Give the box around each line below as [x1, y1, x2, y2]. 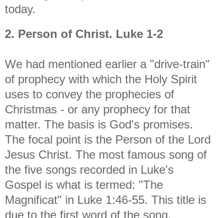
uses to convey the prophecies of [5, 87, 174, 101]
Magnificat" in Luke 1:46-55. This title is [5, 193, 206, 206]
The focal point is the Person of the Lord [5, 132, 211, 146]
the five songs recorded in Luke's [5, 163, 174, 176]
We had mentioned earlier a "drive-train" [5, 57, 210, 71]
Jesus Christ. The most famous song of [5, 147, 207, 161]
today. [5, 2, 39, 16]
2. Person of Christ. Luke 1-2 [5, 27, 163, 40]
